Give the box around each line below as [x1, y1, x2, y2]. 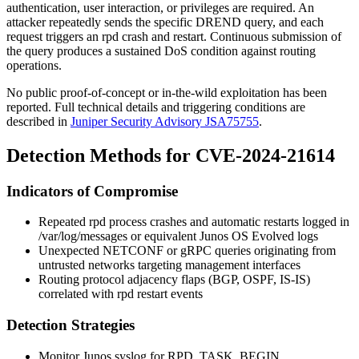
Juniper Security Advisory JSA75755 [71, 114, 259, 128]
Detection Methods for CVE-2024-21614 [6, 144, 335, 166]
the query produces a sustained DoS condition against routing [6, 43, 316, 58]
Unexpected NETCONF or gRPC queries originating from [38, 244, 336, 258]
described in [6, 114, 71, 128]
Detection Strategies [6, 317, 135, 334]
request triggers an [6, 29, 102, 43]
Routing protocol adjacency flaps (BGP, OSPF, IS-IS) [38, 272, 310, 287]
